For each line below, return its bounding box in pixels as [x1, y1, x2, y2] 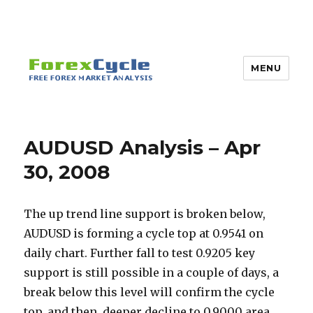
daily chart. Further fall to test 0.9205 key [24, 246, 256, 260]
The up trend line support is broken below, [24, 207, 266, 221]
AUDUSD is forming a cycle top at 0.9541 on [24, 226, 264, 240]
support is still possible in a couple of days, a [24, 265, 279, 279]
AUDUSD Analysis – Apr [24, 136, 261, 159]
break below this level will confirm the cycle [24, 285, 275, 299]
